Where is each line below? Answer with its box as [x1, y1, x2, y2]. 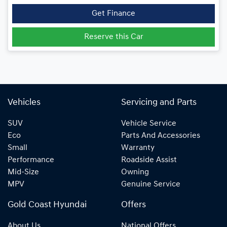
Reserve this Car [84, 33, 143, 42]
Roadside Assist [121, 156, 177, 165]
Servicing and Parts [121, 98, 197, 107]
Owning [121, 168, 149, 177]
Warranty [121, 144, 155, 153]
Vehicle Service [121, 120, 176, 128]
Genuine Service [121, 180, 180, 189]
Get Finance [92, 10, 135, 18]
